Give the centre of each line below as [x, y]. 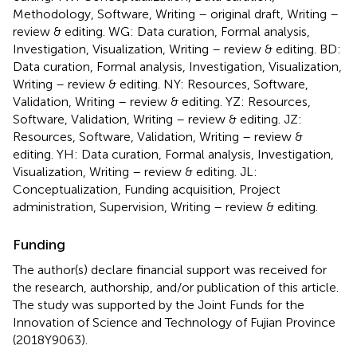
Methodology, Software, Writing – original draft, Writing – [176, 14]
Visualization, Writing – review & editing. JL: [135, 171]
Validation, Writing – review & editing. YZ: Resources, [162, 101]
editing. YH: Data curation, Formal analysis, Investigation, [173, 154]
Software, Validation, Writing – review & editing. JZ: [157, 119]
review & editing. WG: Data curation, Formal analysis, [161, 31]
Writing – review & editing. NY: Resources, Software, [161, 84]
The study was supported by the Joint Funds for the [159, 304]
